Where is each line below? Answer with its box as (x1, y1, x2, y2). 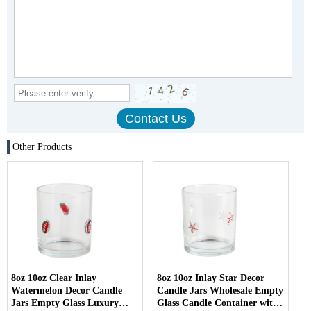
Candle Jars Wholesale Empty (157, 285, 284, 296)
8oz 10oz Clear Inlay (11, 273, 96, 284)
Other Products (12, 142, 72, 153)
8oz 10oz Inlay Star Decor (157, 273, 265, 284)
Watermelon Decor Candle (11, 285, 122, 296)
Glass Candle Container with (157, 298, 279, 309)
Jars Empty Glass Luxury (11, 298, 119, 309)
